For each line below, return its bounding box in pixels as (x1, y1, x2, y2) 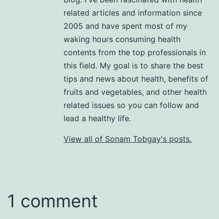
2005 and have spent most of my (64, 21, 187, 31)
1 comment (7, 190, 98, 212)
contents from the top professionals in (64, 47, 206, 57)
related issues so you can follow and (64, 100, 199, 110)
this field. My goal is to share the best (64, 60, 203, 70)
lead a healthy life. (64, 113, 131, 123)
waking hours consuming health (64, 34, 180, 44)
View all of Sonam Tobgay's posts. (64, 133, 192, 144)
